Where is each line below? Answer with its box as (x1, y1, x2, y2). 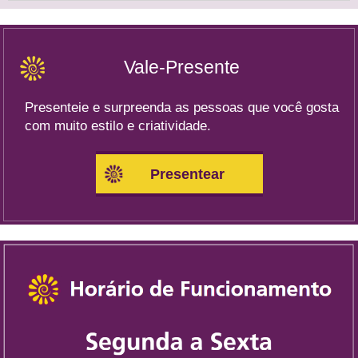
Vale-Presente (123, 57, 240, 78)
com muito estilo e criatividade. (25, 118, 211, 133)
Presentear (149, 166, 225, 182)
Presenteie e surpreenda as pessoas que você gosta (25, 100, 339, 115)
